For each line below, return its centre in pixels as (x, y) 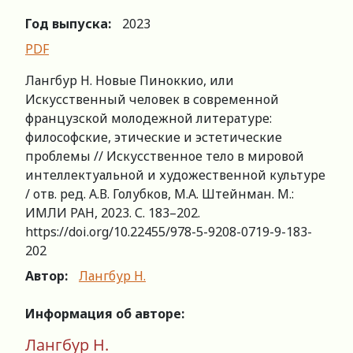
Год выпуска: (68, 24)
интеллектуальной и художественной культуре (175, 175)
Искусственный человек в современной (152, 100)
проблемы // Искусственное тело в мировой (165, 156)
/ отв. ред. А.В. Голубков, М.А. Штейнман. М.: (160, 194)
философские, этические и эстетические (154, 137)
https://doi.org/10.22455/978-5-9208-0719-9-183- (169, 232)
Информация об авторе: (105, 314)
